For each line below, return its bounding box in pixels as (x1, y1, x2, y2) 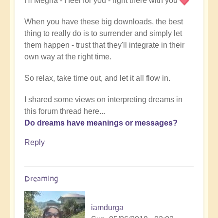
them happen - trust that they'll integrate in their (24, 41, 184, 50)
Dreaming (24, 174, 58, 183)
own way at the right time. (24, 53, 111, 61)
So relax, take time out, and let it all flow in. (24, 74, 170, 83)
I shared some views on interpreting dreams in (24, 95, 182, 104)
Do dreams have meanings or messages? (24, 119, 178, 127)
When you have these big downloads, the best (24, 18, 183, 26)
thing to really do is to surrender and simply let (24, 29, 182, 38)
